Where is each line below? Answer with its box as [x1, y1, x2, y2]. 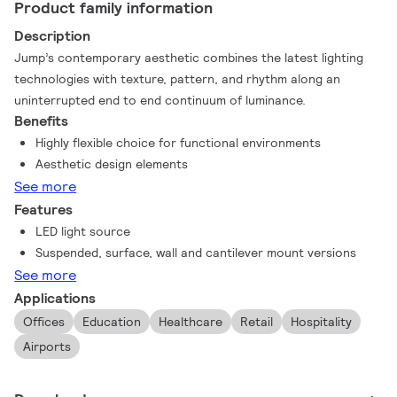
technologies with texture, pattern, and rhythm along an [14, 71, 341, 87]
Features [14, 200, 74, 219]
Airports [23, 339, 72, 354]
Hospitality [291, 314, 353, 330]
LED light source [35, 223, 131, 239]
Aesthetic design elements [35, 156, 189, 172]
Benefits [14, 112, 69, 130]
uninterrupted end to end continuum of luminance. [14, 92, 307, 108]
